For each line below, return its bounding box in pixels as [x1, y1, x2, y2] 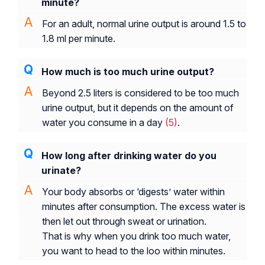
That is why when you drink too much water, [42, 230, 231, 242]
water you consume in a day [42, 116, 165, 128]
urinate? [41, 164, 81, 176]
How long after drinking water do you [41, 149, 216, 161]
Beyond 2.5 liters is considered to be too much [42, 86, 239, 99]
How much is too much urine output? [41, 65, 214, 77]
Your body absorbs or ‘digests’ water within [42, 185, 225, 198]
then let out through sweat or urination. [42, 215, 206, 227]
